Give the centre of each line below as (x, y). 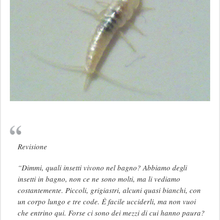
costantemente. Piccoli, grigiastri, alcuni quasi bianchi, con (109, 190)
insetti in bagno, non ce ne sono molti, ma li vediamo (99, 179)
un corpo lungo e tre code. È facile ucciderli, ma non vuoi (107, 201)
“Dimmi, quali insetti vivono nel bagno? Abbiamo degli (102, 167)
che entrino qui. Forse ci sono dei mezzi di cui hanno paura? (111, 212)
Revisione (32, 146)
